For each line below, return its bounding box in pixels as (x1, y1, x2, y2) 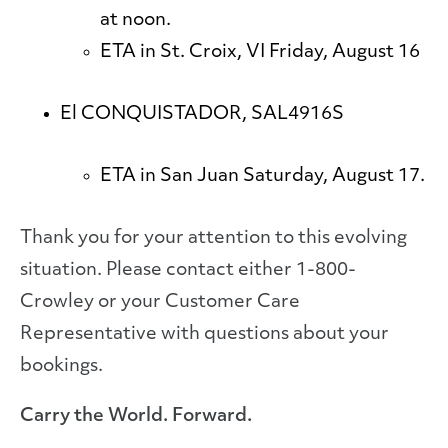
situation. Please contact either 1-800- (20, 261, 356, 280)
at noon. (100, 11, 171, 30)
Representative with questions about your (20, 325, 389, 344)
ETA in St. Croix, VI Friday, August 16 (100, 43, 420, 62)
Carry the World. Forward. (20, 407, 252, 426)
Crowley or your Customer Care (20, 293, 300, 312)
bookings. (20, 357, 103, 376)
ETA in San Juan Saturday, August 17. (100, 167, 425, 186)
